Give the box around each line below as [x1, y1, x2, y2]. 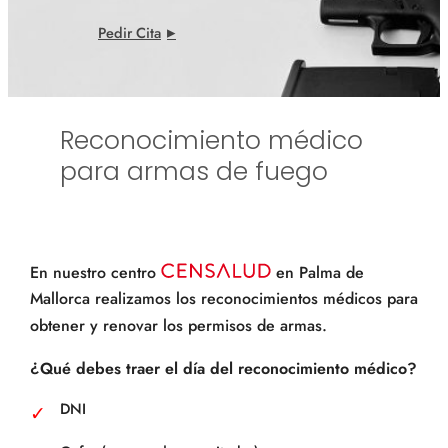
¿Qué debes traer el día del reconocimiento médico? [30, 357, 417, 381]
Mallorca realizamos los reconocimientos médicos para [30, 287, 418, 311]
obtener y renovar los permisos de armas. [30, 314, 327, 338]
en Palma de [271, 260, 364, 284]
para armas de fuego [60, 153, 328, 189]
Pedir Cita [98, 22, 161, 44]
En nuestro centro [30, 260, 161, 284]
